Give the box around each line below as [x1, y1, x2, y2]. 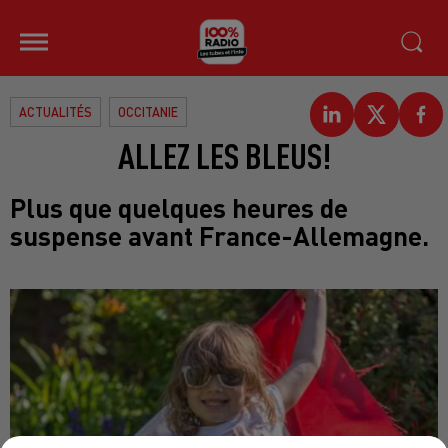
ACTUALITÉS [19, 104, 92, 120]
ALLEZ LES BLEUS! [117, 134, 331, 176]
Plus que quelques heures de [10, 191, 348, 223]
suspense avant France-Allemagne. [10, 219, 429, 251]
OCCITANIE [118, 104, 178, 120]
